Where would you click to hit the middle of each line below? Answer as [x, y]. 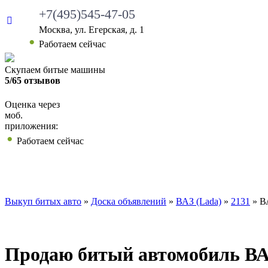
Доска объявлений [129, 201]
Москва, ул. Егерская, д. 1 [92, 30]
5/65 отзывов [33, 80]
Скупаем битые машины [55, 70]
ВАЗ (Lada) [199, 201]
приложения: [31, 126]
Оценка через [32, 104]
